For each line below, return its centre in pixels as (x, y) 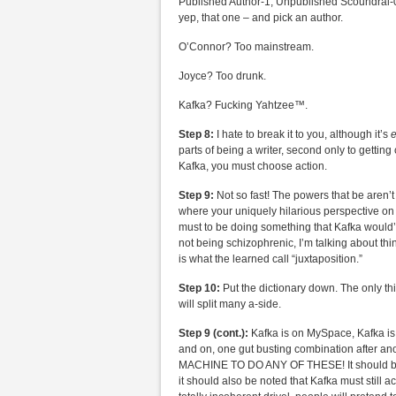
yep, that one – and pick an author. (261, 18)
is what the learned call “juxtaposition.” (270, 259)
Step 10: (201, 288)
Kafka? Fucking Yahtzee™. (243, 105)
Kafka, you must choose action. (253, 166)
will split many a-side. (230, 304)
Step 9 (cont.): (213, 333)
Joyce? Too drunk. (222, 76)
